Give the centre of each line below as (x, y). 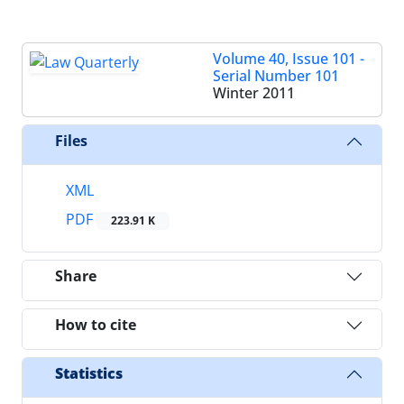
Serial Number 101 (276, 75)
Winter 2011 (254, 92)
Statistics (89, 374)
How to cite (96, 325)
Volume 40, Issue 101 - (289, 58)
